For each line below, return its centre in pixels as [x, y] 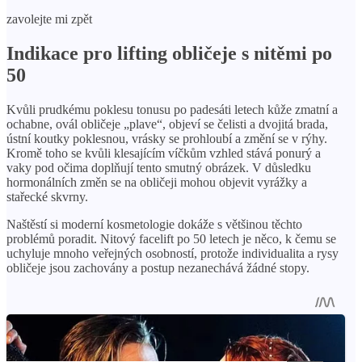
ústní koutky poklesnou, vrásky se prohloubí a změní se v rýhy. [167, 138]
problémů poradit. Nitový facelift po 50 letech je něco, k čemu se [171, 238]
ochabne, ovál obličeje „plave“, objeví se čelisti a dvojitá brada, [167, 124]
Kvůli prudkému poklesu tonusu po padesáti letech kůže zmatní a [172, 109]
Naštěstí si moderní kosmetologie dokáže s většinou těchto [154, 224]
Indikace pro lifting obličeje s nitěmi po [169, 53]
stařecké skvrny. [47, 196]
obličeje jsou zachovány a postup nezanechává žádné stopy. [158, 267]
